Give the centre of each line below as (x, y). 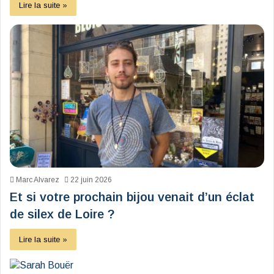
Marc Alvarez (38, 180)
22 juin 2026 (91, 180)
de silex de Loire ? (62, 214)
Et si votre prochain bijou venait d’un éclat (132, 197)
